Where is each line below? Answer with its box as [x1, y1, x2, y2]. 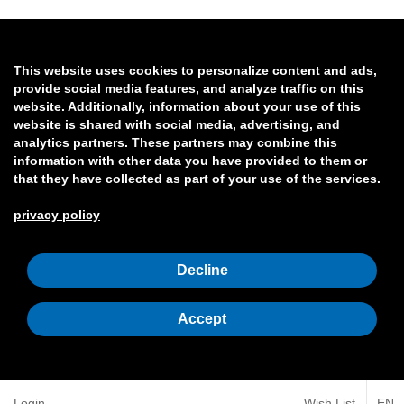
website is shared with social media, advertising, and [14, 118, 340, 133]
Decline [176, 262, 228, 279]
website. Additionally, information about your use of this [14, 100, 361, 115]
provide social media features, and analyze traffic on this [14, 82, 363, 96]
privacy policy [14, 208, 100, 223]
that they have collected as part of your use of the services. [14, 172, 381, 187]
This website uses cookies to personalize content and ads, [14, 64, 377, 78]
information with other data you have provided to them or [14, 154, 367, 169]
